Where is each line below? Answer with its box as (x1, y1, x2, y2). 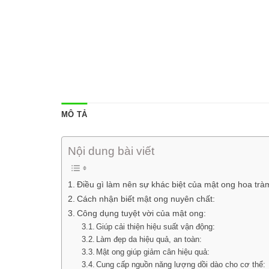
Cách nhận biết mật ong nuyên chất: (76, 193, 215, 204)
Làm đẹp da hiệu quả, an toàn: (96, 234, 202, 244)
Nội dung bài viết (68, 144, 154, 157)
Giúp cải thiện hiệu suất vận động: (96, 222, 216, 231)
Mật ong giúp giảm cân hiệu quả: (96, 247, 210, 256)
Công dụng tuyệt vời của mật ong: (76, 208, 206, 218)
